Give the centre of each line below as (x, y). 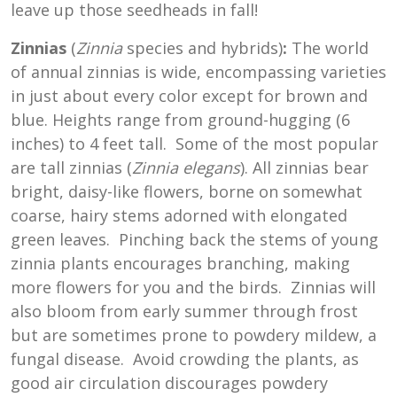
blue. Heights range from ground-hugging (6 (180, 119)
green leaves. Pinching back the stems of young (195, 239)
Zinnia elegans (186, 167)
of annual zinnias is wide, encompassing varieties (198, 71)
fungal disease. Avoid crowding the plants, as (185, 358)
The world (330, 47)
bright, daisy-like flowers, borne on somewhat (187, 191)
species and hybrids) (205, 47)
